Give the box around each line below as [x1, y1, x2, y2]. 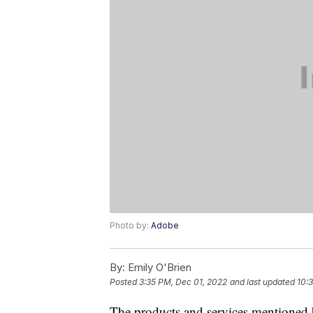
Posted [110, 277, 139, 288]
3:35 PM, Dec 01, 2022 [139, 277, 227, 288]
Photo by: [110, 220, 151, 231]
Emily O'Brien [125, 261, 191, 275]
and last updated [230, 277, 295, 288]
